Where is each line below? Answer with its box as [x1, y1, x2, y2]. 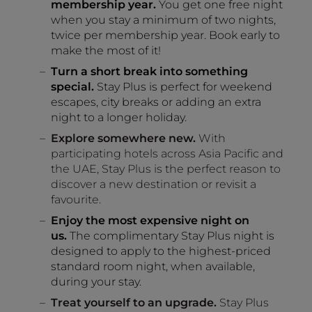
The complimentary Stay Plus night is [66, 229, 274, 242]
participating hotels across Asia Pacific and [50, 147, 283, 160]
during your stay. [50, 275, 141, 288]
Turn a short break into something [50, 65, 248, 78]
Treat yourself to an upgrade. [50, 296, 217, 309]
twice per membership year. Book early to [50, 29, 280, 42]
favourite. [50, 193, 101, 206]
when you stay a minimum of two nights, [50, 13, 276, 26]
